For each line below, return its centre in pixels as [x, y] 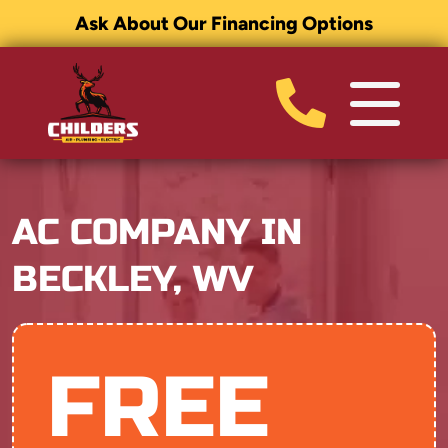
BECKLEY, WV [133, 279]
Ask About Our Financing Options [224, 23]
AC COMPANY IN [157, 232]
